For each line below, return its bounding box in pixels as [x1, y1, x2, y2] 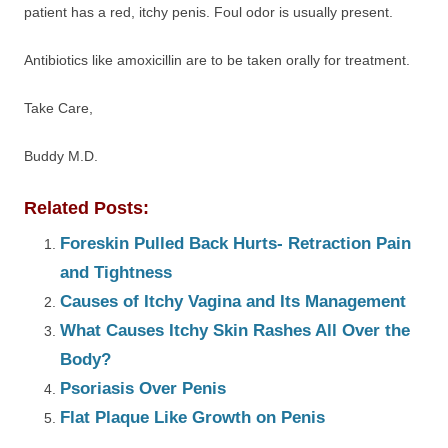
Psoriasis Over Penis [60, 379, 226, 398]
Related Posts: [24, 198, 149, 218]
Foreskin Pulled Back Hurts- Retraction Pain [60, 234, 411, 253]
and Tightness [60, 263, 172, 282]
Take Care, [24, 100, 93, 116]
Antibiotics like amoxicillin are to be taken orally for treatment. [24, 52, 410, 68]
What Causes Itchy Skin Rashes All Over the [60, 321, 410, 340]
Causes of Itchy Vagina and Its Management [60, 292, 406, 311]
